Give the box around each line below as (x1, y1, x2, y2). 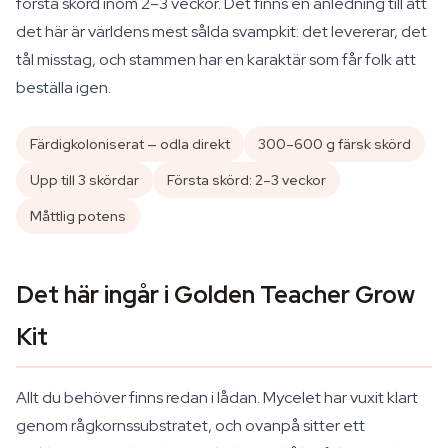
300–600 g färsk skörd (258, 135, 411, 153)
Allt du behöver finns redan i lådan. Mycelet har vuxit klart (16, 387, 418, 408)
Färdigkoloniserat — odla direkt (30, 135, 230, 153)
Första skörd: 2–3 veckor (167, 171, 326, 189)
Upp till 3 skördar (30, 171, 139, 189)
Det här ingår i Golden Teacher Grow (16, 279, 415, 310)
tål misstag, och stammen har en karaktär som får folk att (16, 49, 416, 70)
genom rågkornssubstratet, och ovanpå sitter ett (16, 415, 365, 436)
